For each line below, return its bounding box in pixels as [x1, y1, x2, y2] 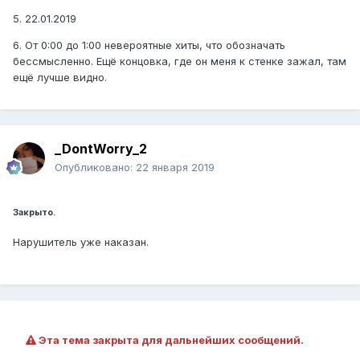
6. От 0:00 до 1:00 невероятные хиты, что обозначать [13, 39, 285, 52]
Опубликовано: [55, 161, 136, 174]
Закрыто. [13, 207, 55, 219]
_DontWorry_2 [55, 141, 147, 157]
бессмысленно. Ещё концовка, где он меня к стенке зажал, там [13, 55, 346, 68]
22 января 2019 [136, 161, 215, 174]
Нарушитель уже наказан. [13, 235, 149, 249]
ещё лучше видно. [13, 71, 107, 84]
